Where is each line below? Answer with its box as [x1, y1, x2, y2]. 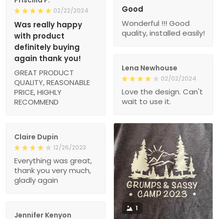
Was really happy [14, 19, 82, 30]
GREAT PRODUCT [14, 67, 74, 78]
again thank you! [14, 53, 81, 64]
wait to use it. [122, 96, 171, 107]
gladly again [14, 175, 58, 185]
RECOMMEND [14, 96, 59, 107]
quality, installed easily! [122, 27, 205, 38]
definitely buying [14, 42, 80, 52]
